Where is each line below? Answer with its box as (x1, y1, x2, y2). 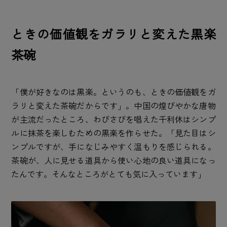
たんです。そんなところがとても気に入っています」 (11, 167, 206, 180)
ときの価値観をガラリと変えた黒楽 (11, 24, 216, 43)
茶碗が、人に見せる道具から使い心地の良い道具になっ (11, 154, 216, 166)
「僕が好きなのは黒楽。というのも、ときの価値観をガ (11, 85, 216, 98)
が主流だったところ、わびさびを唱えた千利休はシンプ (11, 112, 216, 125)
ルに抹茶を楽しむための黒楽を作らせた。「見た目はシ (11, 126, 216, 139)
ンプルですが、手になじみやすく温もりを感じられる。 (11, 140, 216, 153)
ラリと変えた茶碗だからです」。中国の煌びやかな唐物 (11, 99, 216, 111)
